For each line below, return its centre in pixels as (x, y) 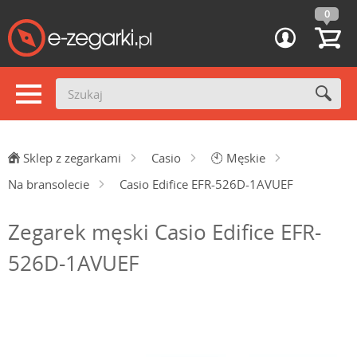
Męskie (246, 158)
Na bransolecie (49, 184)
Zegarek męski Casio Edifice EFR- (165, 232)
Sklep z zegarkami (72, 158)
